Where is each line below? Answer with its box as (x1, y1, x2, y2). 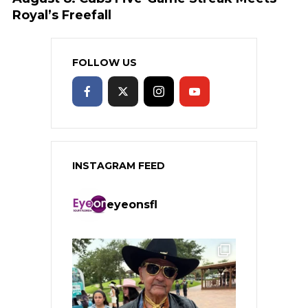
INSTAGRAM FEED (72, 159, 165, 172)
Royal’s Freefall (12, 7, 111, 23)
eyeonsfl (107, 197, 157, 211)
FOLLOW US (72, 56, 137, 69)
